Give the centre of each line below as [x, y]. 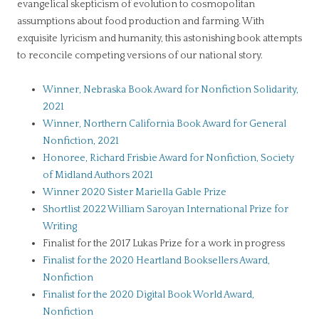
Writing [60, 226]
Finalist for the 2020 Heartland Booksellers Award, [156, 261]
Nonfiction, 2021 [81, 141]
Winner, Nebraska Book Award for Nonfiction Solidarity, [171, 90]
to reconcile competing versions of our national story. [140, 56]
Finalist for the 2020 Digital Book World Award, [148, 295]
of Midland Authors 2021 [98, 175]
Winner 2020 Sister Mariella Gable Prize [135, 192]
